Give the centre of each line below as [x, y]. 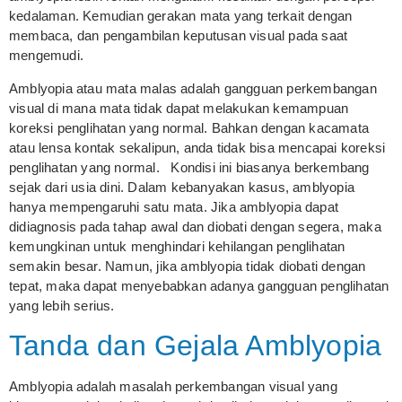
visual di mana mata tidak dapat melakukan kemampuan [179, 108]
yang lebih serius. [62, 305]
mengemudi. [46, 56]
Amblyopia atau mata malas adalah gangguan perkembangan [193, 88]
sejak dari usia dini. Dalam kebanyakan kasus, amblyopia [182, 187]
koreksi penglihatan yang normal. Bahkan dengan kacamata [189, 127]
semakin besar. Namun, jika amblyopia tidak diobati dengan [188, 266]
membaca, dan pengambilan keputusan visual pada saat [179, 36]
